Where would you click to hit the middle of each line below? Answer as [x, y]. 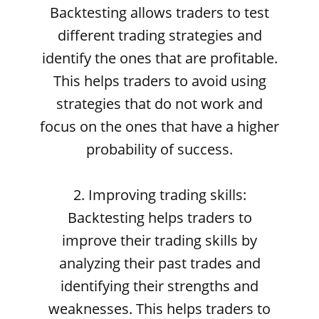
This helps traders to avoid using [159, 81]
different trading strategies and [159, 35]
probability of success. [159, 149]
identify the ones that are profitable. [159, 58]
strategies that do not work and [159, 104]
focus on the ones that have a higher [159, 126]
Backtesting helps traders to [159, 218]
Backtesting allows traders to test [159, 12]
